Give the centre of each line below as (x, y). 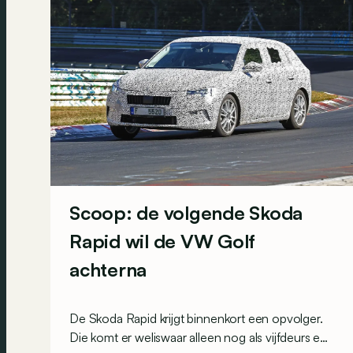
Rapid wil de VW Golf (163, 242)
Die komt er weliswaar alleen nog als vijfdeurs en (199, 337)
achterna (108, 270)
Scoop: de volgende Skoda (186, 213)
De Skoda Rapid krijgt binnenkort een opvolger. (196, 318)
